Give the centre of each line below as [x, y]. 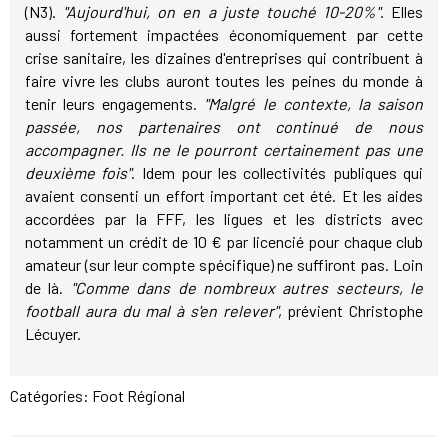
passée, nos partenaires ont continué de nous [224, 127]
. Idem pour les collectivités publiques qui [277, 173]
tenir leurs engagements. [115, 104]
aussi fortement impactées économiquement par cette [224, 35]
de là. [48, 288]
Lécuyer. [53, 334]
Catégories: [51, 396]
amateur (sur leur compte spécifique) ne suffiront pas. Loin [224, 265]
